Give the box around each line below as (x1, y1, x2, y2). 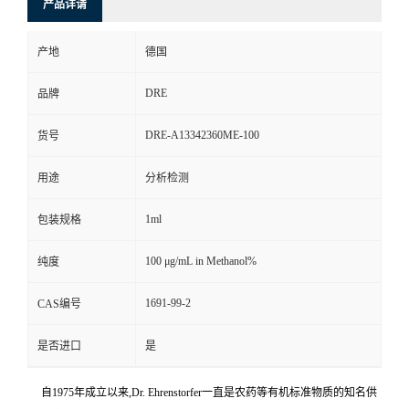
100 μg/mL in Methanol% (145, 255, 257, 268)
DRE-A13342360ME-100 (145, 129, 259, 142)
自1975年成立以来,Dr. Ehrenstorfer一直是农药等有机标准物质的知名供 (41, 386, 377, 400)
